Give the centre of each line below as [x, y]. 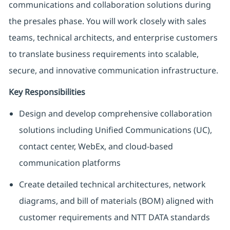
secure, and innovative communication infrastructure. [113, 71]
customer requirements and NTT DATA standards [114, 217]
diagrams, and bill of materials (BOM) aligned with [116, 201]
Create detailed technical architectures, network [112, 185]
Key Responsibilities [47, 92]
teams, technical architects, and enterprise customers [113, 38]
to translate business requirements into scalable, [103, 54]
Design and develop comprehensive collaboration [115, 114]
